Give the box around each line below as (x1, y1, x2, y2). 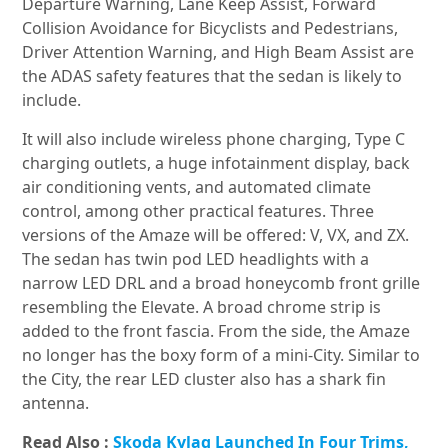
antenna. (22, 392, 90, 415)
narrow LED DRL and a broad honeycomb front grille (22, 272, 421, 295)
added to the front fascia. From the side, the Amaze (22, 320, 411, 343)
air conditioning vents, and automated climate (22, 176, 372, 199)
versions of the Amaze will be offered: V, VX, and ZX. (22, 224, 410, 247)
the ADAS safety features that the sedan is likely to (22, 65, 403, 88)
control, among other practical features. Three (22, 200, 375, 223)
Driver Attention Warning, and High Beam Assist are (22, 41, 415, 64)
